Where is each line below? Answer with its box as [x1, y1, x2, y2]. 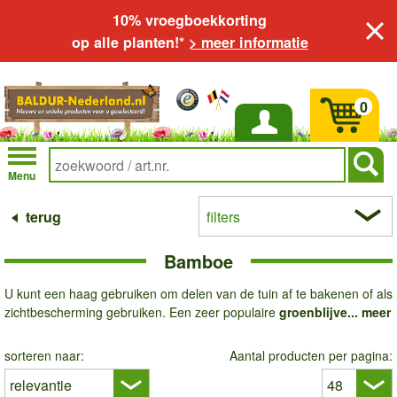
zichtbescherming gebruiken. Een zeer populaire [4, 303, 279, 321]
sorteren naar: [4, 346, 84, 364]
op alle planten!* [71, 32, 189, 52]
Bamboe [164, 248, 233, 274]
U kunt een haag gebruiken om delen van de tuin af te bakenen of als [4, 284, 393, 302]
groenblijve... [279, 303, 362, 321]
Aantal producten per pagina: [230, 346, 393, 364]
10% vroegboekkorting [113, 10, 267, 30]
